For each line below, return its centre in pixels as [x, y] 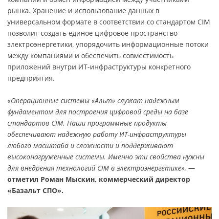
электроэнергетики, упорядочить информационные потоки [108, 44]
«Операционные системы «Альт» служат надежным [93, 100]
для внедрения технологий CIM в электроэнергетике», [97, 168]
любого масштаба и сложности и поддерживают [90, 145]
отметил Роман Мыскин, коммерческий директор [99, 179]
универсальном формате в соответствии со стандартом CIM [109, 22]
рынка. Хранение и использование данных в [83, 10]
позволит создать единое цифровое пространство [92, 33]
